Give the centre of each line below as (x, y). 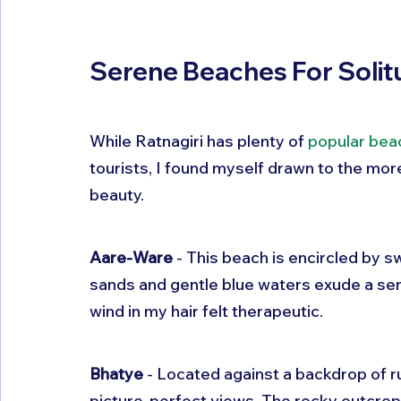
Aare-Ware (131, 257)
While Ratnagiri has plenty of (199, 141)
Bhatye (116, 373)
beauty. (117, 194)
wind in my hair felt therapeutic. (206, 311)
